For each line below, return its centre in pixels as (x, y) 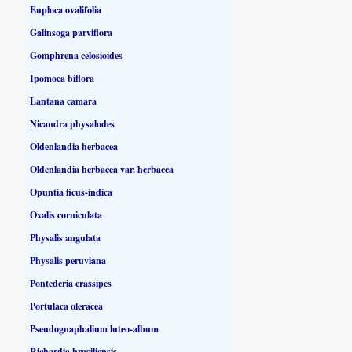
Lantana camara (64, 101)
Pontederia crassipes (71, 283)
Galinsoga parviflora (71, 32)
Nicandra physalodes (73, 123)
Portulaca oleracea (67, 306)
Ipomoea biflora (62, 78)
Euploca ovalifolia (66, 9)
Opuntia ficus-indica (71, 192)
